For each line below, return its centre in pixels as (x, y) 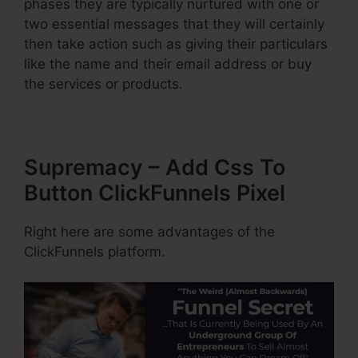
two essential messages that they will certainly (174, 24)
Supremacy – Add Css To (155, 167)
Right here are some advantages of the (149, 231)
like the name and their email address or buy (168, 64)
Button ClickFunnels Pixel (155, 193)
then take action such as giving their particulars (176, 44)
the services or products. (103, 84)
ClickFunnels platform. (95, 251)
